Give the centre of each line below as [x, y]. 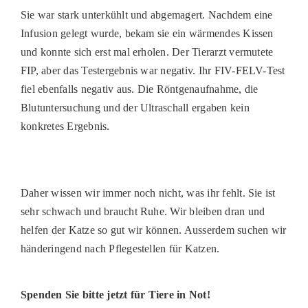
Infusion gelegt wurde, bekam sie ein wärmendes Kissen [147, 33]
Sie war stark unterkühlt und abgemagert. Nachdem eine [146, 15]
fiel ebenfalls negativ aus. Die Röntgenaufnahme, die [139, 89]
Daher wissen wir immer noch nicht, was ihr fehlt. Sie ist [148, 193]
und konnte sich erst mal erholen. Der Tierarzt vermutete [147, 52]
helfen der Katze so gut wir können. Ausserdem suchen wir [153, 230]
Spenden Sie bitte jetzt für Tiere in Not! [115, 295]
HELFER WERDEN [56, 38]
